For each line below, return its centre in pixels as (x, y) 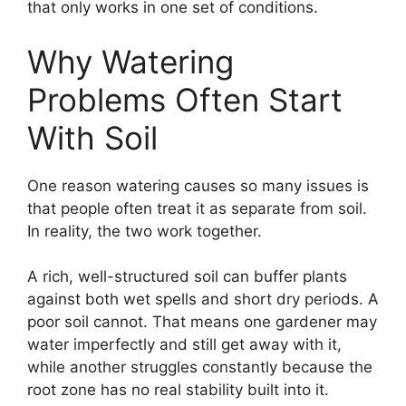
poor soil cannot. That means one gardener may (202, 322)
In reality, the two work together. (145, 231)
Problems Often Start (185, 99)
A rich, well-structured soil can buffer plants (187, 277)
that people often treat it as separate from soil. (197, 208)
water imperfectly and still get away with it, (184, 345)
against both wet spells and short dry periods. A (203, 300)
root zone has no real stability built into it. (178, 390)
